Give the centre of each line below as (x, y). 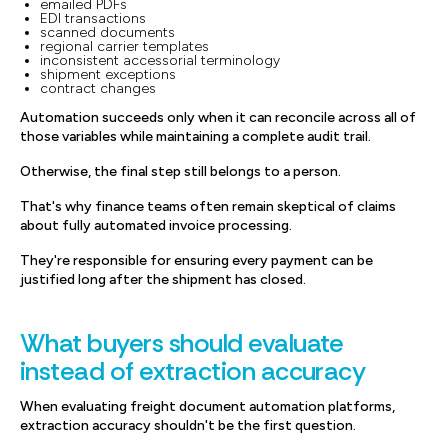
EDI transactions (93, 18)
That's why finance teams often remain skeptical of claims (208, 206)
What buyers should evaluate (182, 343)
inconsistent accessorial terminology (160, 60)
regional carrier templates (124, 46)
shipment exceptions (108, 74)
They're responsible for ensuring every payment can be (196, 260)
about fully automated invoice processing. (156, 225)
